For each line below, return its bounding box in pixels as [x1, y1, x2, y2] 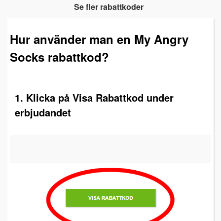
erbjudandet [15, 105, 71, 119]
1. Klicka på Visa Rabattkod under [15, 90, 174, 105]
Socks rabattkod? [10, 48, 109, 65]
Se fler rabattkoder [74, 1, 144, 12]
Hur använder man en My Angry [10, 30, 188, 47]
